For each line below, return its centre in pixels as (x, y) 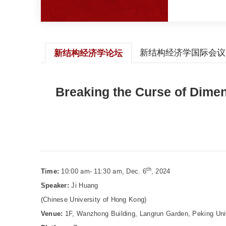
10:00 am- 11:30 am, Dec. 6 (104, 172)
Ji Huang (85, 186)
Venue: (53, 214)
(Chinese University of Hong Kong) (94, 200)
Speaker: (56, 186)
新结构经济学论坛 (88, 53)
